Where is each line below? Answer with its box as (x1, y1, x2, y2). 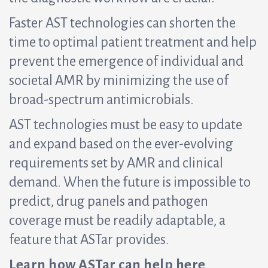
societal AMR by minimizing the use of (9, 72, 229, 88)
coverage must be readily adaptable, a (9, 212, 226, 228)
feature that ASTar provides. (9, 232, 169, 247)
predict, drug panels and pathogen (9, 193, 208, 209)
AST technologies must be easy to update (9, 117, 242, 132)
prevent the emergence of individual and (9, 53, 243, 69)
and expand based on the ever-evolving (9, 136, 233, 151)
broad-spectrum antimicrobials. (9, 92, 194, 107)
